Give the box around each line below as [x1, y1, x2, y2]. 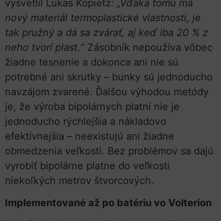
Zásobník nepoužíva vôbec [84, 41, 213, 54]
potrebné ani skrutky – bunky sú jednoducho [5, 71, 213, 83]
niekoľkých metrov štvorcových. [5, 175, 154, 187]
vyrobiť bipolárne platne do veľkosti [5, 160, 170, 172]
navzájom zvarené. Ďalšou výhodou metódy [5, 86, 209, 98]
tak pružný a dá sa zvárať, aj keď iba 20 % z [5, 27, 208, 39]
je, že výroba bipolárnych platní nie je [5, 101, 180, 113]
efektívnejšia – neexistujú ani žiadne [5, 130, 174, 143]
